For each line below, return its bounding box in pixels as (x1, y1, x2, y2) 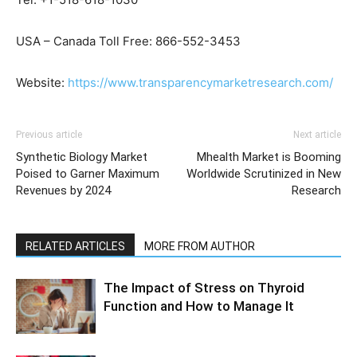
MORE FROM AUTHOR (144, 240, 255, 253)
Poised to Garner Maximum (16, 167, 159, 182)
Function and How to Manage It (104, 298, 294, 315)
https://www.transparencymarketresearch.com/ (68, 75, 333, 91)
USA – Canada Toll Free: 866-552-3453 (16, 33, 241, 49)
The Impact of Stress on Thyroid (104, 280, 304, 296)
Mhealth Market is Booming (197, 150, 341, 165)
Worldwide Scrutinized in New (186, 167, 341, 182)
